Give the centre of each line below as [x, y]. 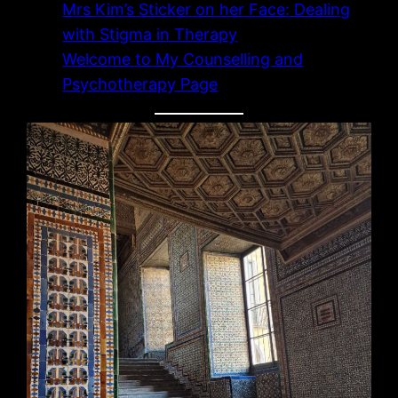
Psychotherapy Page [140, 84]
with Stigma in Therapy [150, 34]
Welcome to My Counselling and [183, 59]
